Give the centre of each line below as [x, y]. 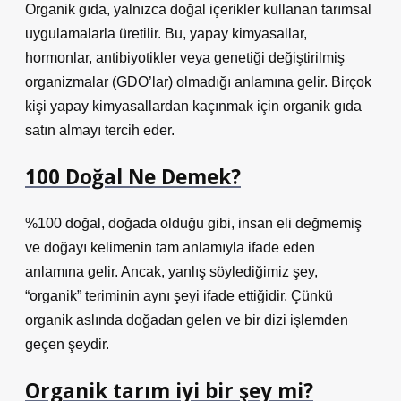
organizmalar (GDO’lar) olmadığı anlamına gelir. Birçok [198, 82]
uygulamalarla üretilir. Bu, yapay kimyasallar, [166, 34]
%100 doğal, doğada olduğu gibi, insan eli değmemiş [193, 223]
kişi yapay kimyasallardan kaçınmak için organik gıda [193, 106]
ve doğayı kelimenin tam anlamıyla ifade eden [170, 247]
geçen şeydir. [67, 344]
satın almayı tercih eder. [100, 130]
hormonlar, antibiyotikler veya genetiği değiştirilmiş [185, 58]
